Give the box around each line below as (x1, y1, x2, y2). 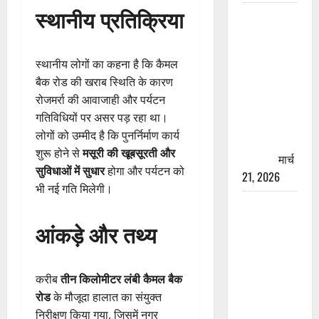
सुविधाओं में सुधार (36, 163, 105, 179)
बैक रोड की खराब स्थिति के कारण (36, 74, 173, 90)
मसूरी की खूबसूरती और (83, 145, 175, 162)
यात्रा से (241, 114, 276, 132)
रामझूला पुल (241, 7, 291, 25)
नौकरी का (241, 249, 282, 267)
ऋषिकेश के (241, 214, 288, 231)
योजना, (241, 78, 271, 96)
